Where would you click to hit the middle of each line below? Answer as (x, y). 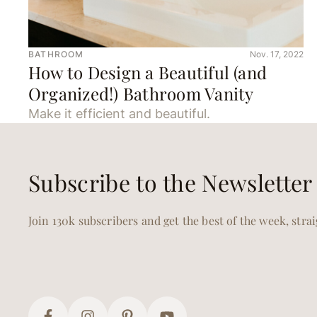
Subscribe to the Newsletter (171, 183)
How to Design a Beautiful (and (148, 73)
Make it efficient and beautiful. (119, 114)
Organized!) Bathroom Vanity (141, 94)
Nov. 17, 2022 (277, 54)
